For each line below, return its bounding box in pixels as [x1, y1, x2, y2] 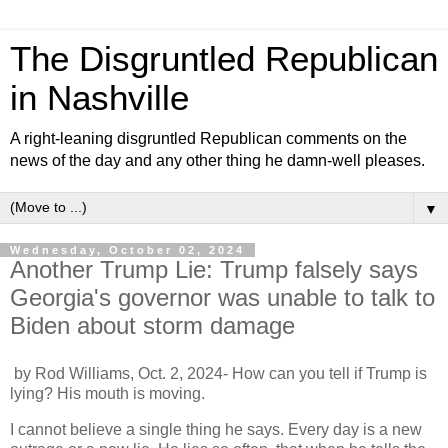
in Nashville [10, 79, 189, 117]
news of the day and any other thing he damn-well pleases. [10, 152, 425, 169]
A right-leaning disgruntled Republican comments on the [10, 130, 407, 147]
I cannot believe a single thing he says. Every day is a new [10, 420, 422, 438]
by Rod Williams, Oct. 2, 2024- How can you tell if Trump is [10, 364, 427, 382]
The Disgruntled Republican [10, 40, 438, 78]
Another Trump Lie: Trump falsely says [10, 256, 418, 283]
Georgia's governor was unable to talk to [10, 284, 435, 311]
